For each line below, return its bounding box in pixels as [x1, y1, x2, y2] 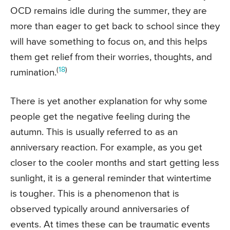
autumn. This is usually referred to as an [10, 127, 178, 137]
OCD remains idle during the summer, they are [10, 6, 207, 16]
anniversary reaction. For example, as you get [10, 142, 202, 152]
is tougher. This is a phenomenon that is [10, 188, 179, 199]
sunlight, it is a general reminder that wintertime [10, 173, 212, 183]
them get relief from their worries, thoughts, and [10, 52, 212, 62]
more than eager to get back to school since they [10, 21, 220, 31]
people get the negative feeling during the [10, 111, 190, 122]
